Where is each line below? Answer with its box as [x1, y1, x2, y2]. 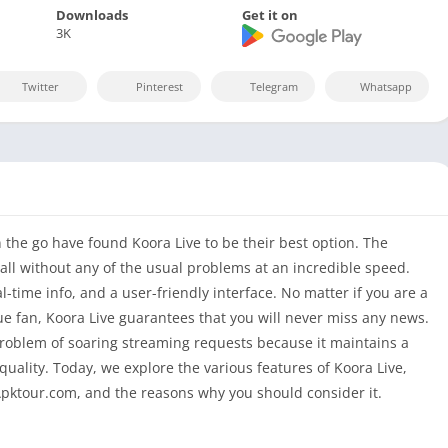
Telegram [250, 79, 298, 95]
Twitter [22, 79, 59, 95]
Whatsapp [360, 79, 412, 95]
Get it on [242, 5, 299, 24]
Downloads [55, 5, 128, 24]
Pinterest [136, 79, 183, 95]
